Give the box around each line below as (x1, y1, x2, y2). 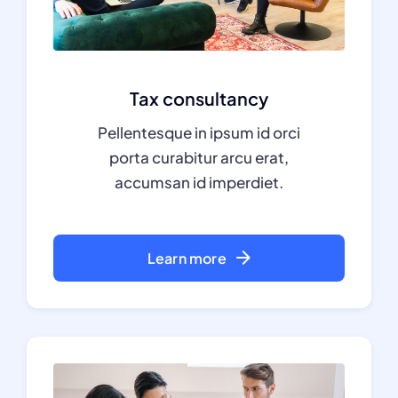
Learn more (147, 248, 227, 267)
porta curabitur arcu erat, (109, 147, 289, 167)
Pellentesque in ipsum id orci (98, 122, 300, 142)
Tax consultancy (130, 86, 268, 109)
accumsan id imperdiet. (115, 171, 283, 192)
